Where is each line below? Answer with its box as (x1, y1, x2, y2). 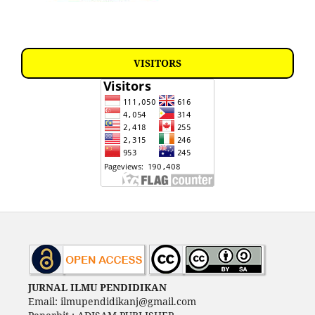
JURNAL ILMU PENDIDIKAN (27, 280, 167, 294)
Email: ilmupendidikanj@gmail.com (27, 294, 196, 308)
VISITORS (134, 56, 181, 70)
